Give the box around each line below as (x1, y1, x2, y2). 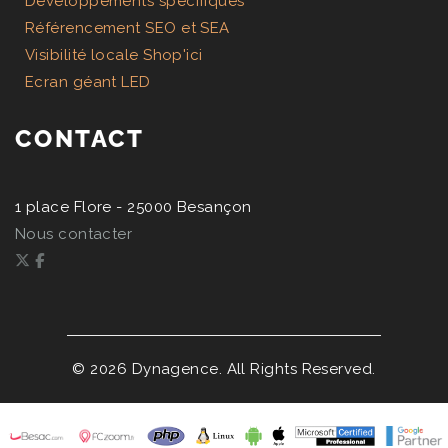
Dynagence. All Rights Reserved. (127, 359, 376, 378)
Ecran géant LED (25, 73, 151, 91)
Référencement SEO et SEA (25, 19, 230, 37)
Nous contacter (15, 224, 133, 243)
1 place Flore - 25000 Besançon (15, 197, 252, 216)
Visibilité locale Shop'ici (25, 46, 203, 64)
